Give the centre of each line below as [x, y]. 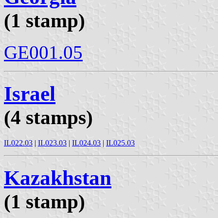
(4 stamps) [48, 118]
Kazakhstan [58, 178]
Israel [30, 94]
